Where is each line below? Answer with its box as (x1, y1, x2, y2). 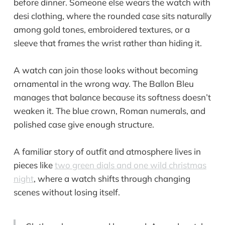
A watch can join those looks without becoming (13, 64, 198, 75)
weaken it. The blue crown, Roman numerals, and (13, 105, 205, 116)
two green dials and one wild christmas (54, 159, 206, 170)
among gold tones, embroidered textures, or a (13, 24, 190, 35)
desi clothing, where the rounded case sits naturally (13, 10, 211, 21)
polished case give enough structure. (13, 119, 154, 130)
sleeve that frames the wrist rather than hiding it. (13, 37, 202, 48)
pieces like (13, 159, 55, 170)
